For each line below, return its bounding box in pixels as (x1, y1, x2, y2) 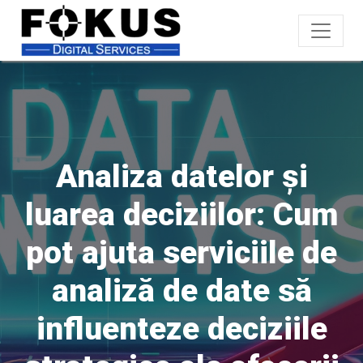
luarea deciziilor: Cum (25, 196, 338, 233)
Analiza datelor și (55, 158, 308, 195)
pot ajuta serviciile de (26, 234, 337, 271)
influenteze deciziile (36, 310, 327, 348)
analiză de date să (51, 272, 312, 310)
